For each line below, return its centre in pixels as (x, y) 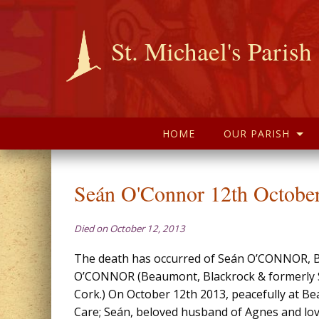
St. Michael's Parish (211, 51)
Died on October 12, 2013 (130, 229)
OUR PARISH (257, 134)
